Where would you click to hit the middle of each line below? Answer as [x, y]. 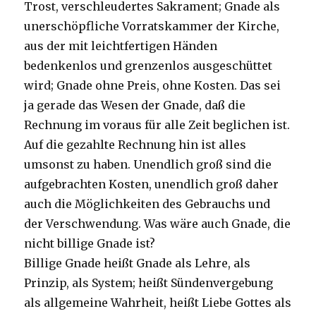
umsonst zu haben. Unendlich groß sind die [148, 164]
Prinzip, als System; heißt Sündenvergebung [149, 282]
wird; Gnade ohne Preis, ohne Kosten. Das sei [153, 85]
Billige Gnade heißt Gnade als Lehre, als [138, 263]
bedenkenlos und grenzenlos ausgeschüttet [148, 65]
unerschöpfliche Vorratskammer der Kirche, [152, 26]
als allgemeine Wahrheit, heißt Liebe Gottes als [158, 302]
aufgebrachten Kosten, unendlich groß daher [152, 184]
